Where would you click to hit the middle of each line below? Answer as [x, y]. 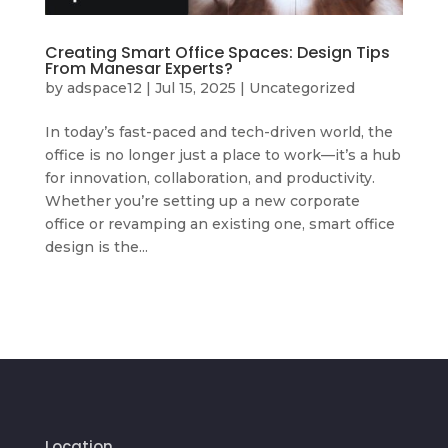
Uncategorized [301, 87]
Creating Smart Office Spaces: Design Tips [217, 52]
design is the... [96, 246]
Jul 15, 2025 [195, 87]
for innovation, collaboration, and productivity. [209, 177]
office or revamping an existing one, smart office [219, 223]
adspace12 [104, 87]
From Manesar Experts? [138, 68]
